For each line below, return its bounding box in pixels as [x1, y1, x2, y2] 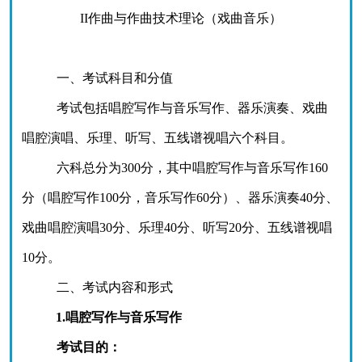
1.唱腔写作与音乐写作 [56, 310, 182, 324]
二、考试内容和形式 [56, 280, 173, 294]
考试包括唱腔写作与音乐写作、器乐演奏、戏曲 [56, 101, 328, 115]
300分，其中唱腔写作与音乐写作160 [120, 161, 328, 175]
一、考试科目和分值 [56, 71, 173, 85]
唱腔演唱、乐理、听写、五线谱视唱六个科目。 [22, 131, 293, 145]
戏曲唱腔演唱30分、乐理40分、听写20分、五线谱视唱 [22, 221, 332, 234]
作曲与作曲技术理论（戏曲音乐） [88, 11, 282, 25]
